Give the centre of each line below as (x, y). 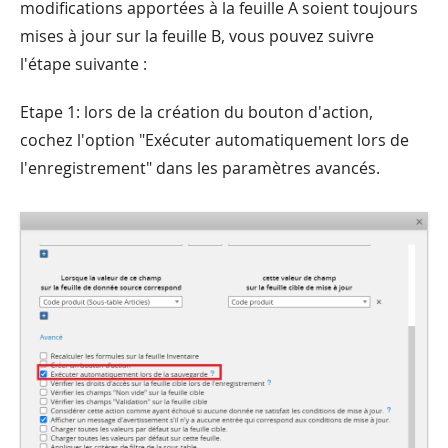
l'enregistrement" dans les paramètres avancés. (200, 167)
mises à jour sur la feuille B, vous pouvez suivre (197, 35)
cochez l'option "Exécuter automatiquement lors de (214, 139)
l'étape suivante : (83, 63)
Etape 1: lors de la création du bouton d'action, (196, 111)
